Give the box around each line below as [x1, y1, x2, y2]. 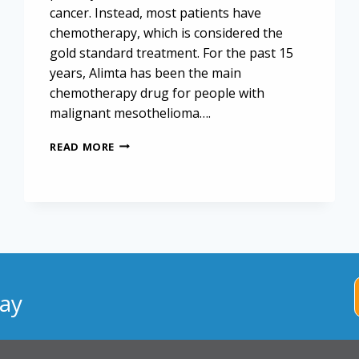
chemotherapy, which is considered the [50, 23, 284, 42]
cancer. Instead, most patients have [50, 3, 262, 22]
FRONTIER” [114, 184, 175, 199]
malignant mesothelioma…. [50, 103, 212, 122]
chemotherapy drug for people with [50, 83, 265, 102]
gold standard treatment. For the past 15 [50, 43, 294, 62]
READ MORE [50, 139, 115, 154]
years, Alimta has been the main [50, 63, 242, 82]
